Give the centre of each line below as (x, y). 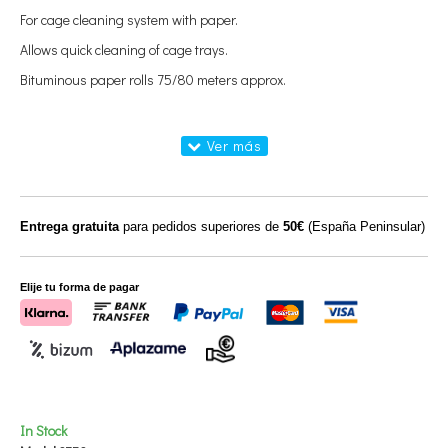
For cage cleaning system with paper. (129, 19)
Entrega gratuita (69, 226)
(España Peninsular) (364, 226)
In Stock (43, 430)
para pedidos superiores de (201, 226)
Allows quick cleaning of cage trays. (124, 49)
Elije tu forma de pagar (79, 287)
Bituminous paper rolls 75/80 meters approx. (153, 79)
